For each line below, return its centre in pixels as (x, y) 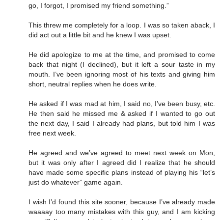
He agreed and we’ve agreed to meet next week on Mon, (122, 153)
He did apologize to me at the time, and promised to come (122, 55)
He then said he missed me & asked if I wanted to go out (122, 114)
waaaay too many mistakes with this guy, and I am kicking (122, 212)
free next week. (52, 133)
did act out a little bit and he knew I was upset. (100, 35)
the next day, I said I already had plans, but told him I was (122, 124)
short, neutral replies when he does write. (93, 84)
